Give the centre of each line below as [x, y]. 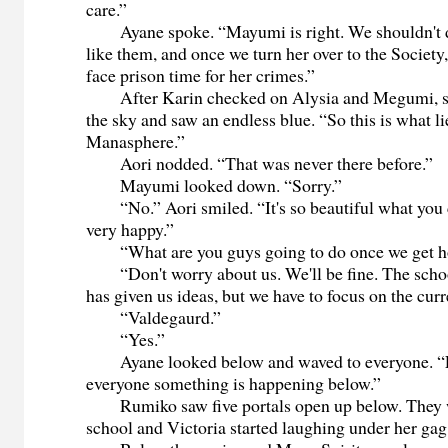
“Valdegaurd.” [154, 316]
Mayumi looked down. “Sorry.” [214, 184]
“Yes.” [126, 338]
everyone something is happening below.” [234, 382]
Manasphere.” [136, 140]
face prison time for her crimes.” [201, 74]
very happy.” [130, 228]
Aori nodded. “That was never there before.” [260, 162]
